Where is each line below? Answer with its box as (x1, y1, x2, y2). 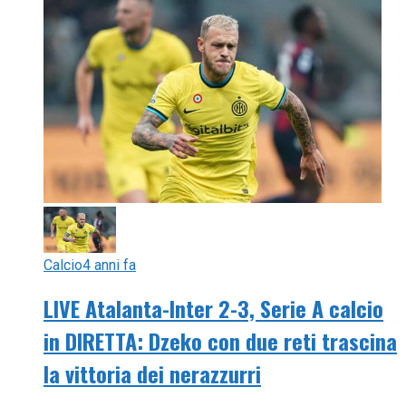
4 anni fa (82, 256, 136, 275)
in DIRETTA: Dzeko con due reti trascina (43, 324, 397, 358)
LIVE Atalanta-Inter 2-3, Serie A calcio (43, 292, 383, 325)
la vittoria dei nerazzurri (43, 357, 261, 391)
